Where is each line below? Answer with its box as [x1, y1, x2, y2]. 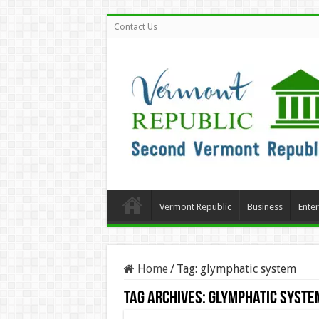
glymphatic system [199, 262, 296, 276]
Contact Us [113, 22, 157, 32]
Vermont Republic [159, 202, 231, 212]
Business [246, 202, 283, 212]
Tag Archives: [123, 289, 209, 308]
